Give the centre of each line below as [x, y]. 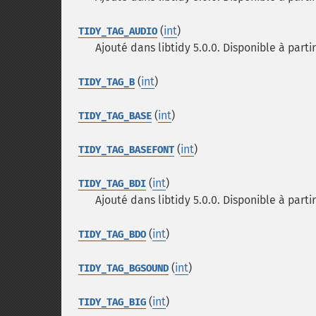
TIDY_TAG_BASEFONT [126, 150]
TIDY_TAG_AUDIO [118, 31]
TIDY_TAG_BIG [112, 302]
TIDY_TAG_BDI [112, 184]
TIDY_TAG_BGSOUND [123, 268]
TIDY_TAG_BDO [112, 235]
